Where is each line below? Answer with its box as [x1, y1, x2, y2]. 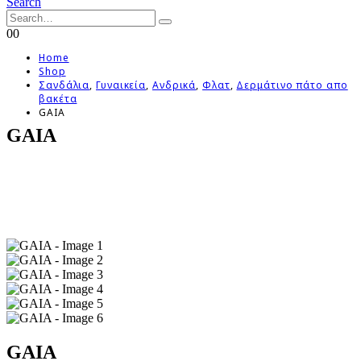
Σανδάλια [39, 78, 90, 92]
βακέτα [39, 92, 77, 106]
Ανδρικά [151, 78, 197, 92]
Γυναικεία [96, 78, 147, 92]
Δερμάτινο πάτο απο [236, 78, 348, 92]
